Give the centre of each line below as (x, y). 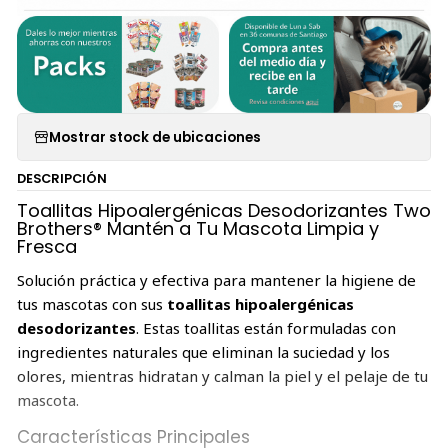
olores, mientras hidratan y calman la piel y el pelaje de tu (222, 375)
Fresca (46, 247)
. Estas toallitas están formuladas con (265, 327)
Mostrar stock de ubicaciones (154, 137)
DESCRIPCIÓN (61, 178)
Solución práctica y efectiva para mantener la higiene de (216, 279)
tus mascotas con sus (91, 303)
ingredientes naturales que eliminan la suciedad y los (203, 351)
